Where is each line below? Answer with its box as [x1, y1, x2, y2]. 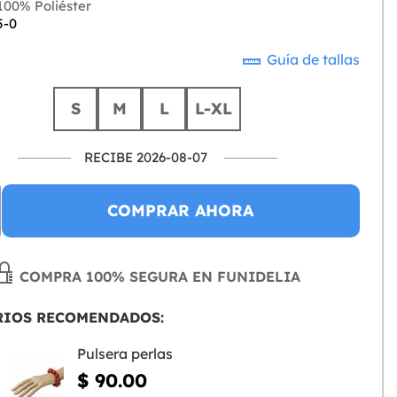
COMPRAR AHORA [107, 200, 254, 221]
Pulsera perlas [76, 345, 173, 362]
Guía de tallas [263, 51, 360, 68]
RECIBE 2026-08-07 [83, 149, 207, 166]
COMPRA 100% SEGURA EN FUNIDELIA [15, 268, 301, 285]
